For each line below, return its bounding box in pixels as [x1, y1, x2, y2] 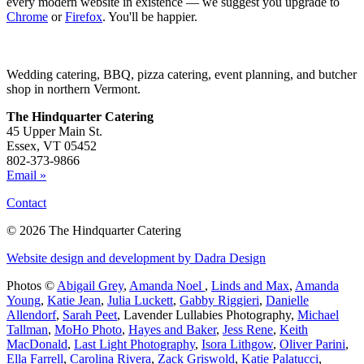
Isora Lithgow [201, 336, 273, 351]
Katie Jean [47, 292, 101, 307]
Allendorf [6, 307, 56, 322]
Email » [6, 167, 46, 182]
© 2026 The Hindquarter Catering [6, 223, 181, 237]
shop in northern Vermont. [6, 81, 141, 96]
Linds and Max [211, 278, 289, 292]
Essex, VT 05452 [6, 138, 97, 153]
